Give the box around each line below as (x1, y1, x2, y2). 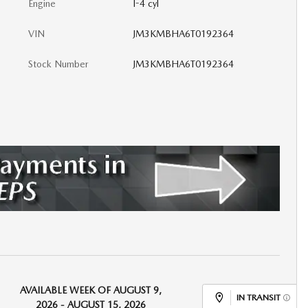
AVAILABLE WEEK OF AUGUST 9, (19, 284, 162, 296)
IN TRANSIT (236, 291, 280, 302)
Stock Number (28, 58, 89, 69)
